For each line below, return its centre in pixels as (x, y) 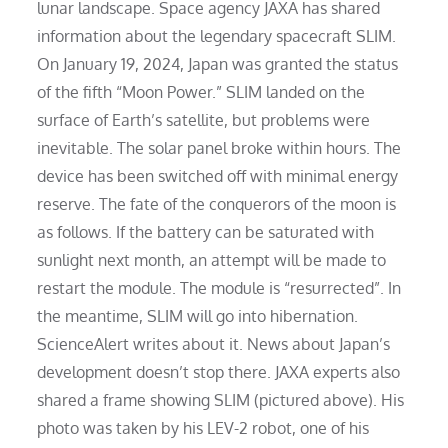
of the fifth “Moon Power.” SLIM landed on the (201, 91)
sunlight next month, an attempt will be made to (212, 259)
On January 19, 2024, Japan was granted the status (218, 63)
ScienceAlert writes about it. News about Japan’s (214, 343)
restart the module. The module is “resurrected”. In (219, 287)
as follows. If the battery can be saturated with (206, 231)
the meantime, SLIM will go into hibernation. (198, 315)
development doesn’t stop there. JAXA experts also (219, 371)
